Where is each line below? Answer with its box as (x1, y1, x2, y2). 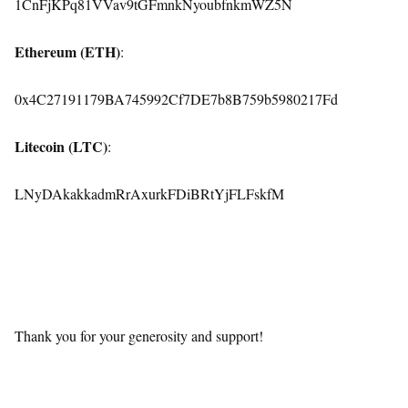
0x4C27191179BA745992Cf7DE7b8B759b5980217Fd (15, 88, 338, 108)
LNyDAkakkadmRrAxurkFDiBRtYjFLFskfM (15, 183, 284, 203)
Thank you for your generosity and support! (15, 325, 263, 345)
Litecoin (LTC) (15, 135, 107, 157)
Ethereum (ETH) (15, 40, 120, 62)
